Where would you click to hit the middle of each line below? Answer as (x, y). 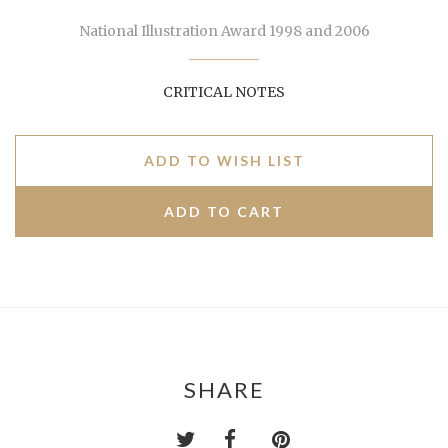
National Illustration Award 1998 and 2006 (224, 30)
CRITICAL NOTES (224, 91)
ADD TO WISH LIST (224, 160)
